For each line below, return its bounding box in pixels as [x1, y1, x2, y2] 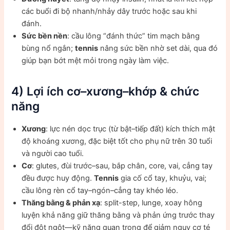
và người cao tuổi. [22, 149, 84, 159]
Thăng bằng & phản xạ [22, 198, 101, 208]
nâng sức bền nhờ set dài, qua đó [98, 44, 218, 53]
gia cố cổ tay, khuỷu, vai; [119, 174, 207, 183]
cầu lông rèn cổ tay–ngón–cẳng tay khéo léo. [22, 186, 179, 196]
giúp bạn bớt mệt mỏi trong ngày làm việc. [22, 56, 169, 66]
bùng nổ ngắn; [22, 44, 75, 53]
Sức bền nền [22, 31, 68, 41]
